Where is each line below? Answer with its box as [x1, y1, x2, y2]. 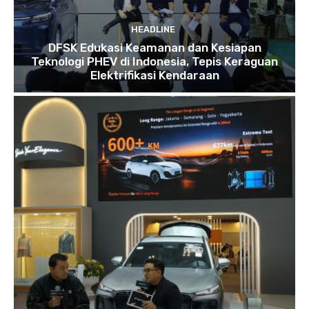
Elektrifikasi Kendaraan [90, 68, 219, 82]
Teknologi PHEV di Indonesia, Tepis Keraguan [31, 54, 278, 68]
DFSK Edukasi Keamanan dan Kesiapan [48, 40, 261, 54]
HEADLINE [130, 23, 175, 34]
